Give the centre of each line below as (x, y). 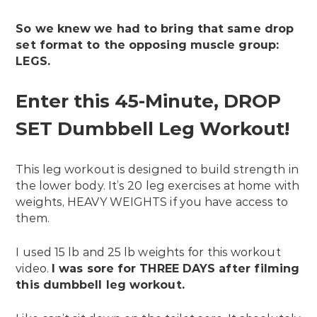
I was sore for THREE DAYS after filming (176, 269)
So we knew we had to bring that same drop (155, 29)
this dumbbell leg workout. (100, 285)
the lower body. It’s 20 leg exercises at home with (157, 186)
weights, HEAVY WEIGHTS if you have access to (152, 202)
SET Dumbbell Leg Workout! (153, 129)
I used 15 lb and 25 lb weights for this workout (148, 253)
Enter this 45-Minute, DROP (149, 102)
